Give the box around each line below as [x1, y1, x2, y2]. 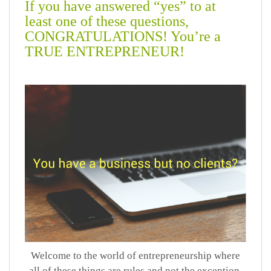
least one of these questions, [25, 13, 189, 30]
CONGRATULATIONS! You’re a [25, 28, 221, 45]
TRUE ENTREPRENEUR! [25, 44, 184, 60]
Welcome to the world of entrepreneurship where [31, 249, 240, 261]
